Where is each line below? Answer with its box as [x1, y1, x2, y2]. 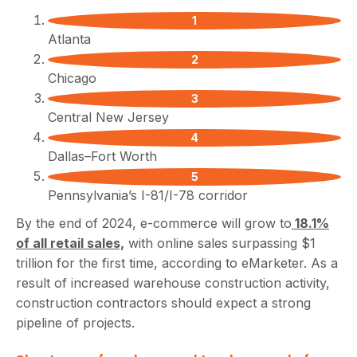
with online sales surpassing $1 [124, 235, 316, 251]
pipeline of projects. [16, 315, 135, 331]
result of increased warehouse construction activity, [16, 275, 330, 291]
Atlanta [48, 31, 91, 47]
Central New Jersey [48, 109, 169, 125]
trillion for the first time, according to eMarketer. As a [16, 255, 338, 271]
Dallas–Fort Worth [48, 148, 157, 164]
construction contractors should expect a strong [16, 295, 311, 311]
